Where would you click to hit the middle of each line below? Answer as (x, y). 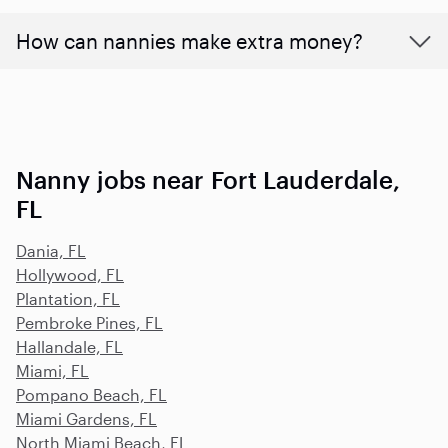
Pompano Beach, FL (91, 394)
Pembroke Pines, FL (89, 322)
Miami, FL (52, 370)
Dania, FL (51, 250)
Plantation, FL (68, 298)
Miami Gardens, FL (86, 418)
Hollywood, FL (70, 274)
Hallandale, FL (69, 346)
